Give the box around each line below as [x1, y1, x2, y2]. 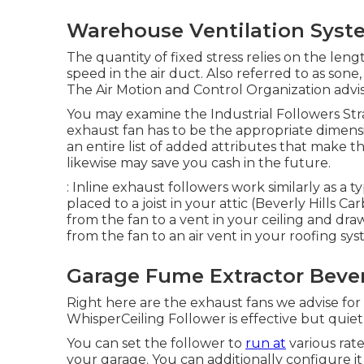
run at [245, 336, 286, 351]
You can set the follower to [67, 336, 245, 351]
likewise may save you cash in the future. [67, 155, 331, 171]
